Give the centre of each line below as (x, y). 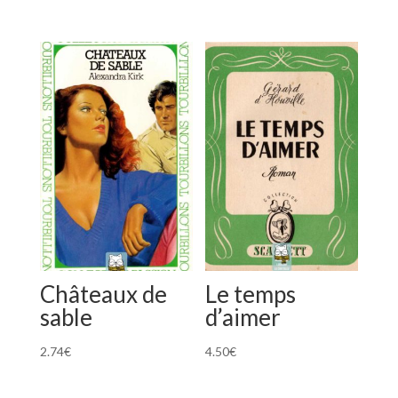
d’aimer (243, 317)
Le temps (251, 294)
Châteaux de (103, 294)
